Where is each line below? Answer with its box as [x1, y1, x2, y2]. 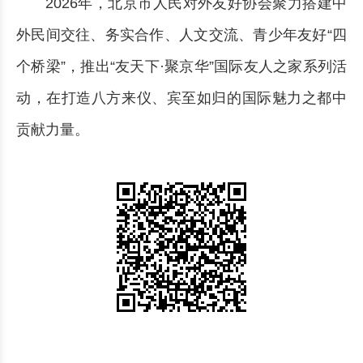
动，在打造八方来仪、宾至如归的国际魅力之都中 [16, 89, 347, 106]
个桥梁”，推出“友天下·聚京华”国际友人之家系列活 [16, 58, 347, 75]
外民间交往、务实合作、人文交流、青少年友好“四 [16, 26, 347, 43]
